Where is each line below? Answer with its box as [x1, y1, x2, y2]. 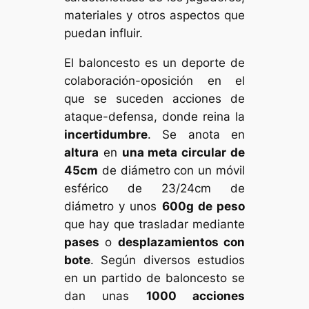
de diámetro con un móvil [98, 163, 245, 177]
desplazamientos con [117, 235, 245, 249]
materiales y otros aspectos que [64, 8, 245, 22]
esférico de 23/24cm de [64, 181, 245, 195]
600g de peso [161, 199, 245, 213]
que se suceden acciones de [64, 91, 245, 106]
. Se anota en [148, 127, 245, 141]
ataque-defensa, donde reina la [64, 109, 245, 123]
